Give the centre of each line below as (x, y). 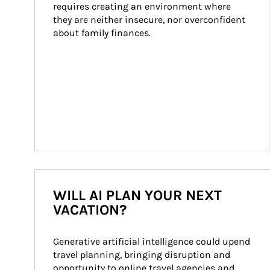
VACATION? (90, 210)
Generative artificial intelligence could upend (153, 241)
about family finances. (102, 33)
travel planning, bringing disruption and (143, 255)
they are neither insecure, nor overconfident (150, 20)
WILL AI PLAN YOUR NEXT (137, 195)
